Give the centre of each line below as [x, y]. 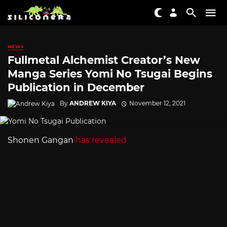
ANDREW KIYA [93, 103]
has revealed [101, 140]
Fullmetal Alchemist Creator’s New [104, 60]
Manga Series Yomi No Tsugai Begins [110, 74]
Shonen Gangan [42, 140]
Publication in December [76, 88]
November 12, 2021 [157, 103]
